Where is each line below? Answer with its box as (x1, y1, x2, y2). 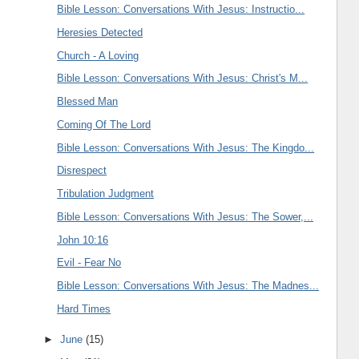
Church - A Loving (57, 49, 139, 62)
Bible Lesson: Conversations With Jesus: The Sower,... (57, 210, 314, 223)
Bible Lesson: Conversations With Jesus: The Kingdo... (57, 141, 315, 154)
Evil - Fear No (57, 256, 122, 269)
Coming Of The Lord (57, 118, 151, 131)
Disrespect (57, 164, 107, 177)
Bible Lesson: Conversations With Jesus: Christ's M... (57, 72, 309, 85)
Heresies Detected (57, 26, 143, 38)
